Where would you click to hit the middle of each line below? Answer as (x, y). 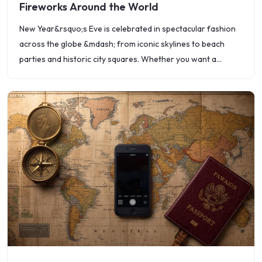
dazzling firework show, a (67, 74)
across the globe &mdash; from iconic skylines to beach (122, 44)
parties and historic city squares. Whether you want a (118, 59)
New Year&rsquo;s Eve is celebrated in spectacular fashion (127, 29)
